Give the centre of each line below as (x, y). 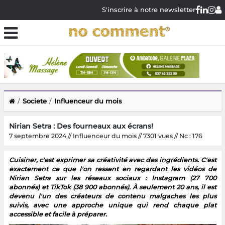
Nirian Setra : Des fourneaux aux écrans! (81, 126)
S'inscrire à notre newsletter (148, 10)
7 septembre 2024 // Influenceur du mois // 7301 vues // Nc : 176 (105, 136)
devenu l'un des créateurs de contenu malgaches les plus (113, 196)
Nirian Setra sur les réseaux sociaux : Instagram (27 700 (113, 178)
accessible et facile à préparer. (58, 214)
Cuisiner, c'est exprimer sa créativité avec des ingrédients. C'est (113, 160)
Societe (34, 101)
